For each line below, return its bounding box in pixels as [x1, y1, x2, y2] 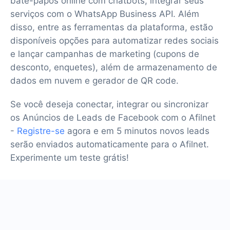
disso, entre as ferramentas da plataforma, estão [10, 22, 213, 32]
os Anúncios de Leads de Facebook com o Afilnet [10, 112, 216, 123]
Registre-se [17, 125, 65, 136]
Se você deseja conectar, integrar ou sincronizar [10, 99, 208, 109]
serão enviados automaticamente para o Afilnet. [10, 139, 209, 149]
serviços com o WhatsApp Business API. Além [10, 8, 199, 19]
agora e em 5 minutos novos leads [65, 125, 209, 136]
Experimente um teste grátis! [10, 152, 129, 163]
